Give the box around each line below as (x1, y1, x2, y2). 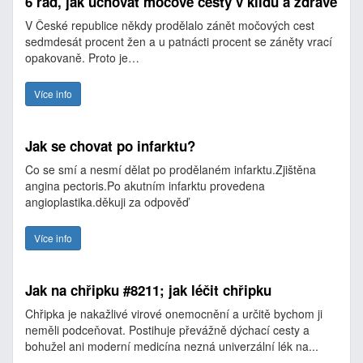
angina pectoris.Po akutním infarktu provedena (25, 177, 265, 194)
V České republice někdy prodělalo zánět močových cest (25, 17, 314, 33)
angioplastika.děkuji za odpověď (25, 194, 192, 210)
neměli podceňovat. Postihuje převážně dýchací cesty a (25, 322, 310, 338)
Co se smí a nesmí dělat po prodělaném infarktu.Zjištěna (25, 161, 316, 177)
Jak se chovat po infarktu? (25, 136, 195, 156)
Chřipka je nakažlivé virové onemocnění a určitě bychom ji (25, 305, 322, 322)
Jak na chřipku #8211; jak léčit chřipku (25, 280, 271, 300)
